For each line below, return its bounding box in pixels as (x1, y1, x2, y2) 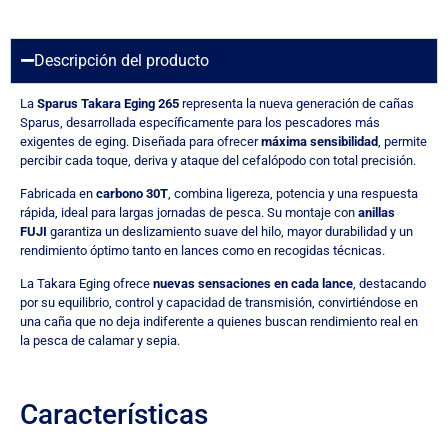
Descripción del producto (34, 50, 209, 70)
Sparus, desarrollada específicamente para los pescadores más (20, 114, 380, 130)
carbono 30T (96, 185, 168, 201)
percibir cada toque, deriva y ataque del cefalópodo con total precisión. (20, 152, 416, 168)
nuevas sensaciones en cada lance (153, 276, 353, 292)
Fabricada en (20, 185, 96, 201)
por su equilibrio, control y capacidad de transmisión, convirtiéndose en (20, 295, 418, 311)
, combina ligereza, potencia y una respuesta (168, 185, 418, 201)
